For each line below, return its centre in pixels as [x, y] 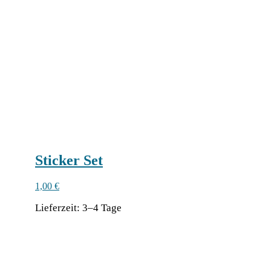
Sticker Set [69, 161]
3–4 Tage [102, 208]
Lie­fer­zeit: [59, 208]
